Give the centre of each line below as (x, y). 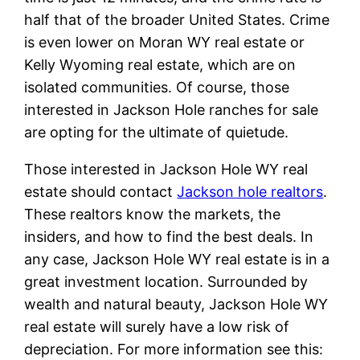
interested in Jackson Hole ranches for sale (172, 109)
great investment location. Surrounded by (166, 281)
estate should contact (101, 191)
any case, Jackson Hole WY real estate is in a (177, 259)
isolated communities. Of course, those (157, 87)
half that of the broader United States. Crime (177, 19)
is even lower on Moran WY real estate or (165, 42)
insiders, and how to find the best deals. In (169, 236)
